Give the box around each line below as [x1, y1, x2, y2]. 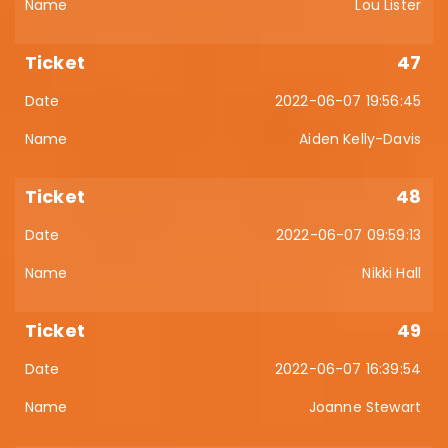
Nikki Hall [362, 263, 421, 283]
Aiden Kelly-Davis [299, 129, 421, 149]
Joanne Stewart [308, 397, 421, 417]
